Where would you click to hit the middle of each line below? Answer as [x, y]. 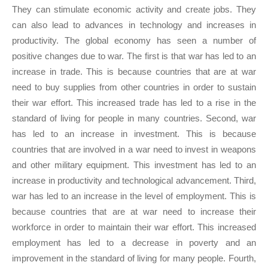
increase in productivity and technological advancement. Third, [134, 181]
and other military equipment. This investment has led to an [134, 165]
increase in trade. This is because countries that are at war [134, 72]
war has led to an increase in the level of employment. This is [134, 196]
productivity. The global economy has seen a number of [134, 41]
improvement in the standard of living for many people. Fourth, [134, 258]
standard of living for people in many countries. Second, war [134, 118]
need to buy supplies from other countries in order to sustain [134, 87]
